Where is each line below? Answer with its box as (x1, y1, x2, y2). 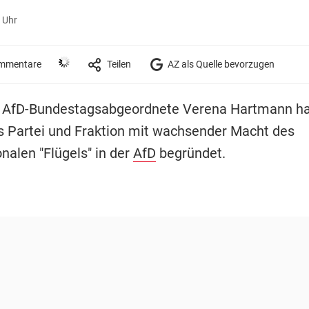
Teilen (106, 58, 131, 70)
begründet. (155, 144, 226, 161)
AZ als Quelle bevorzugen (165, 58, 275, 70)
